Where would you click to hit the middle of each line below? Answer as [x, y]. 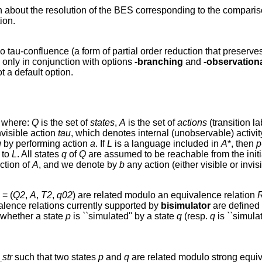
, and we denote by [79, 165]
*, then [242, 144]
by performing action [46, 144]
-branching [159, 62]
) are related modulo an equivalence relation [165, 195]
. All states [39, 154]
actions [192, 123]
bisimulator [186, 206]
